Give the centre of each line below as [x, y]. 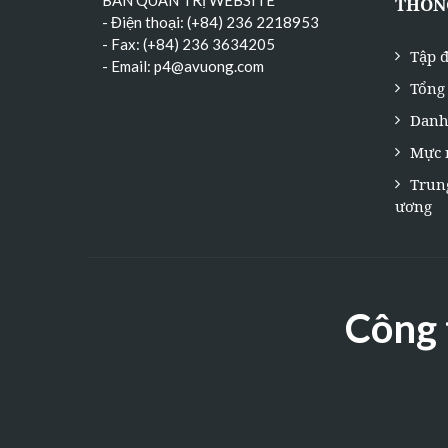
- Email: [128, 66]
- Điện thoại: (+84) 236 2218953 [210, 22]
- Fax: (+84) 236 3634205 [188, 44]
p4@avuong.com [209, 66]
